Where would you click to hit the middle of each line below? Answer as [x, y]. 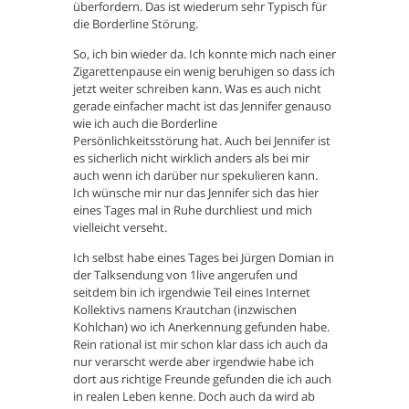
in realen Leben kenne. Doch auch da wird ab [194, 397]
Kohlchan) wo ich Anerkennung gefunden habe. [201, 327]
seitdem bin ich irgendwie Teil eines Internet [192, 293]
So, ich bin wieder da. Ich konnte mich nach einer [204, 54]
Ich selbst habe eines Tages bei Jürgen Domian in [204, 258]
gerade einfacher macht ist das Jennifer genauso [202, 106]
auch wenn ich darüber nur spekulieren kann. [195, 176]
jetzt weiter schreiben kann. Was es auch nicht [197, 89]
